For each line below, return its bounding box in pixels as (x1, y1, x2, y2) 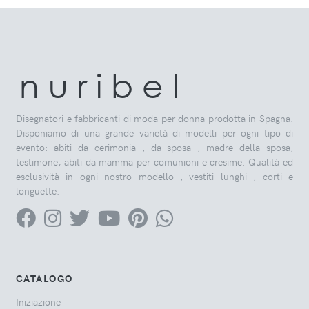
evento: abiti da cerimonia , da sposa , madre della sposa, (16, 140, 293, 154)
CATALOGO (16, 271, 73, 286)
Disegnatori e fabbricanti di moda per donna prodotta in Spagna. (16, 111, 293, 126)
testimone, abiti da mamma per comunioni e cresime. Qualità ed (16, 154, 293, 169)
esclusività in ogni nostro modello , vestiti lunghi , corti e (16, 169, 293, 183)
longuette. (16, 183, 59, 198)
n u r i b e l (19, 65, 179, 105)
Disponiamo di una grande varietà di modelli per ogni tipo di (16, 126, 293, 140)
